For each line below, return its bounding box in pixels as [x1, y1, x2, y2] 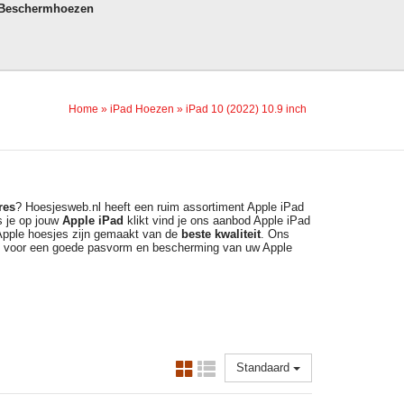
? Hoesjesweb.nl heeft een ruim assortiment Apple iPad [14, 200, 304, 214]
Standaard [236, 361, 293, 374]
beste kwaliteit [180, 227, 261, 241]
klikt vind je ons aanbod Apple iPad [123, 214, 310, 227]
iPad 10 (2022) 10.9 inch [186, 103, 307, 115]
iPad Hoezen [110, 103, 174, 115]
